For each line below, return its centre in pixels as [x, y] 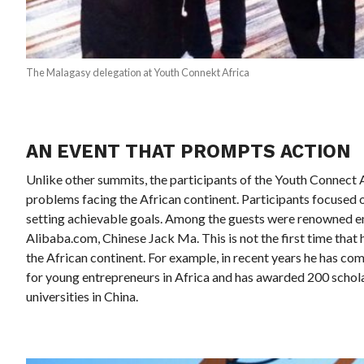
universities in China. [82, 297]
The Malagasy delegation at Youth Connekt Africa [138, 73]
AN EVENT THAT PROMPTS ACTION [188, 152]
